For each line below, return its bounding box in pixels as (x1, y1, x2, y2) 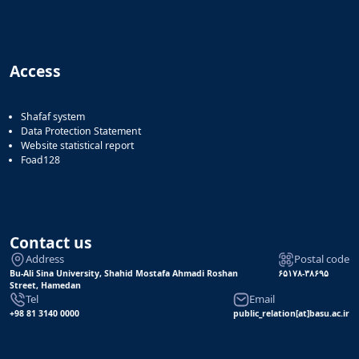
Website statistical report (21, 138, 134, 152)
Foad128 (21, 152, 60, 167)
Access (10, 60, 61, 83)
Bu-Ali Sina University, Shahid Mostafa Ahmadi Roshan (10, 267, 238, 279)
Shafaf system (21, 109, 85, 123)
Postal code (294, 252, 349, 267)
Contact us (10, 231, 92, 253)
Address (26, 252, 64, 267)
